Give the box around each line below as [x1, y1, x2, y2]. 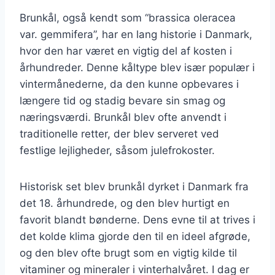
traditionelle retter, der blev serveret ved [20, 127, 219, 140]
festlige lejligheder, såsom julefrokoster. [20, 144, 215, 157]
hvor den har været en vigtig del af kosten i [20, 44, 232, 57]
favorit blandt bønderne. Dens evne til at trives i [20, 213, 255, 226]
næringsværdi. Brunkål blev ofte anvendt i [20, 110, 227, 123]
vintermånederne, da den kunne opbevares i [20, 77, 239, 90]
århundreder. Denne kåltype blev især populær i [20, 61, 255, 74]
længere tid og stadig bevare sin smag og [20, 94, 225, 107]
